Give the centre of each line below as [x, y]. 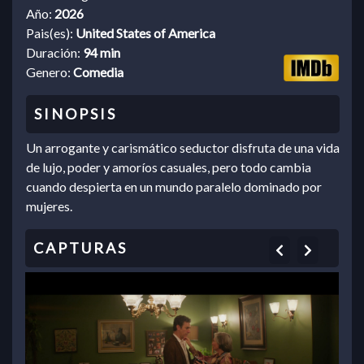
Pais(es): [51, 33]
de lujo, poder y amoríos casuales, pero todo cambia [169, 167]
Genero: [50, 72]
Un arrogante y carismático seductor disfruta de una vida [183, 148]
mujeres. [49, 206]
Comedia [98, 72]
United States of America [145, 33]
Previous [307, 249]
